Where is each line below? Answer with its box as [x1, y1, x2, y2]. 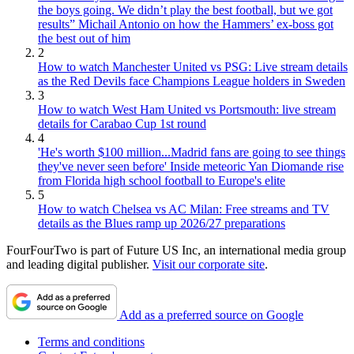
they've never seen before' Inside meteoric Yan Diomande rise [38, 160, 344, 174]
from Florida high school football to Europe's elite [38, 174, 285, 188]
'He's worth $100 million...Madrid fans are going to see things [38, 145, 345, 160]
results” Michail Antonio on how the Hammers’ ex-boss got [38, 17, 333, 32]
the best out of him [38, 32, 130, 46]
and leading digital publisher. [6, 258, 153, 272]
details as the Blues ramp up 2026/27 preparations [38, 217, 285, 231]
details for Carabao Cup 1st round [38, 117, 206, 131]
